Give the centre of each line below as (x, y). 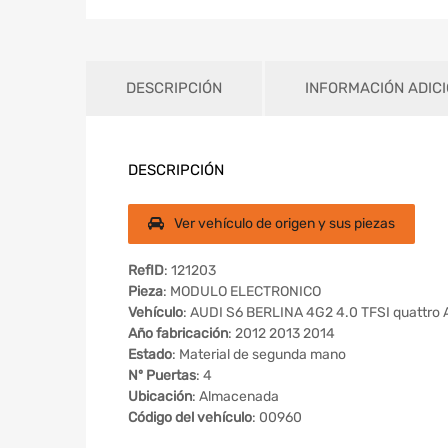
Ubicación (160, 397)
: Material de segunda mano (259, 355)
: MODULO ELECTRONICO (242, 292)
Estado (150, 355)
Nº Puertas (162, 376)
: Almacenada (235, 397)
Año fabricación (178, 334)
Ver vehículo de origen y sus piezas (284, 224)
